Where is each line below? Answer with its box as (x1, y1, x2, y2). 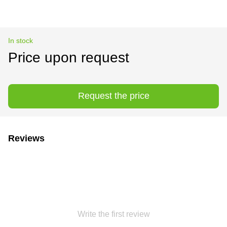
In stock (8, 36, 33, 45)
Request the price (78, 91, 149, 101)
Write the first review (77, 209, 150, 218)
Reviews (8, 133, 45, 143)
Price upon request (8, 49, 129, 65)
